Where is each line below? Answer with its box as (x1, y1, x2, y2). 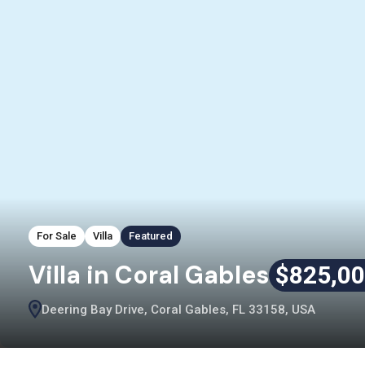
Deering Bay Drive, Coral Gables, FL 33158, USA (42, 301, 315, 317)
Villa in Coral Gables (29, 258, 269, 291)
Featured (129, 230, 173, 242)
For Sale (37, 230, 77, 242)
